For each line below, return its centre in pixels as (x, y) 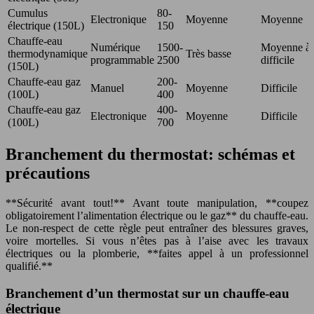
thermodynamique (48, 54)
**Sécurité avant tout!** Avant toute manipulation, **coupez (157, 203)
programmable (122, 60)
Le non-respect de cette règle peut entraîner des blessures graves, (157, 228)
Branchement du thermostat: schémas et (150, 154)
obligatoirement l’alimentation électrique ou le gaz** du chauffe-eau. (157, 215)
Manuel (107, 88)
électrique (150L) (46, 26)
